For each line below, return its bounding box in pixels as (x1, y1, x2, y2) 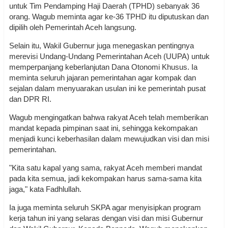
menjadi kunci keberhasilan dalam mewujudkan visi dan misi (9, 134, 209, 144)
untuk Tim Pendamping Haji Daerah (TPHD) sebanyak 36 (9, 2, 199, 11)
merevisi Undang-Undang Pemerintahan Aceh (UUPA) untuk (9, 52, 210, 61)
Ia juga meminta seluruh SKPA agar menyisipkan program (9, 203, 201, 212)
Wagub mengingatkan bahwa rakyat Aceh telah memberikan (9, 113, 208, 122)
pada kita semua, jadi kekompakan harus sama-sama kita (9, 174, 202, 183)
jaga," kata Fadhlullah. (9, 185, 81, 194)
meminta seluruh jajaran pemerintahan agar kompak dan (9, 73, 196, 82)
